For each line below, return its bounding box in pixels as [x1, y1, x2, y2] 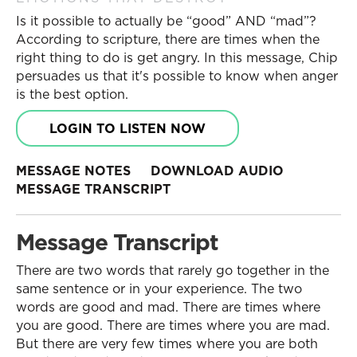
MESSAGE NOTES [16, 162, 131, 179]
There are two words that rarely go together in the [16, 261, 329, 279]
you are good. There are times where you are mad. [16, 316, 330, 334]
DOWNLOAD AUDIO [151, 162, 284, 179]
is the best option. [16, 85, 128, 103]
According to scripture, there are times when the [16, 30, 320, 48]
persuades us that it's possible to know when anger [16, 67, 338, 84]
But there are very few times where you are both [16, 335, 318, 352]
